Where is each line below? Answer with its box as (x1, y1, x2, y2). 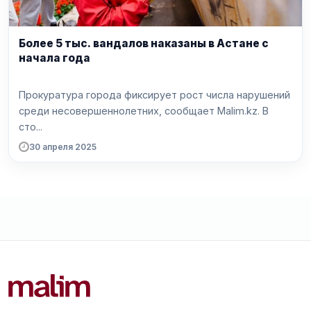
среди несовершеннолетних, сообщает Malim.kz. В (19, 104, 262, 117)
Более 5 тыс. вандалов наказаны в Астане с (19, 37, 269, 51)
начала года (19, 51, 90, 65)
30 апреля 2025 (29, 141, 96, 152)
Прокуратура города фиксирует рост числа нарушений (19, 88, 290, 101)
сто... (19, 120, 42, 133)
